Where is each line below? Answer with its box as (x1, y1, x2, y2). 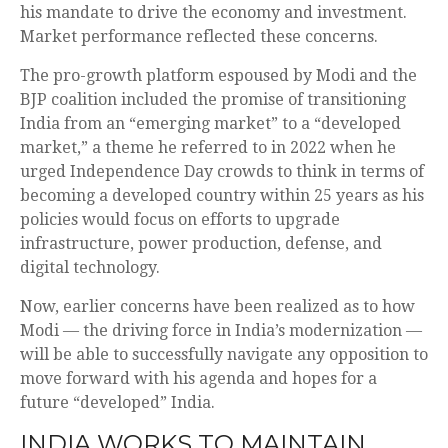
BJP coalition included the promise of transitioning (20, 90, 406, 109)
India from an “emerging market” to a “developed (20, 114, 401, 133)
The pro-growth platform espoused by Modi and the (20, 66, 417, 85)
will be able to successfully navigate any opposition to (20, 345, 428, 364)
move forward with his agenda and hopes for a (20, 369, 377, 388)
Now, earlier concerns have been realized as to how (20, 297, 415, 316)
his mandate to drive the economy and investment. (20, 3, 407, 22)
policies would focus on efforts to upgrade (20, 210, 340, 229)
